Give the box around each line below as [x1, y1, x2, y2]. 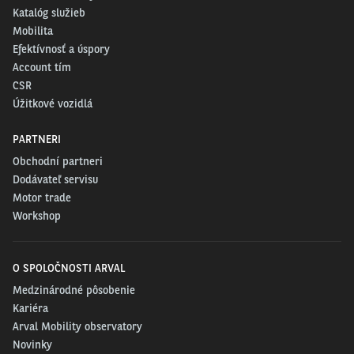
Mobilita [13, 24, 53, 37]
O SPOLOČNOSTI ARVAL [13, 262, 125, 274]
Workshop [13, 209, 61, 222]
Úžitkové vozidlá [13, 97, 92, 110]
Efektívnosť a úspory [13, 43, 110, 55]
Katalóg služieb [13, 6, 85, 19]
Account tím [13, 61, 71, 73]
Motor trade [13, 191, 71, 204]
